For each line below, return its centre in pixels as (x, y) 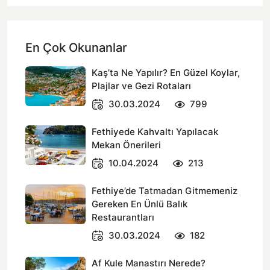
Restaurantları (123, 217)
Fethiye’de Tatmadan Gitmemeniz (165, 191)
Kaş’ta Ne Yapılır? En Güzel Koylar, (166, 73)
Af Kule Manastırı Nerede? (149, 263)
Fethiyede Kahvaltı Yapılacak (155, 132)
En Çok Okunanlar (76, 48)
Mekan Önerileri (126, 145)
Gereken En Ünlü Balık (140, 204)
